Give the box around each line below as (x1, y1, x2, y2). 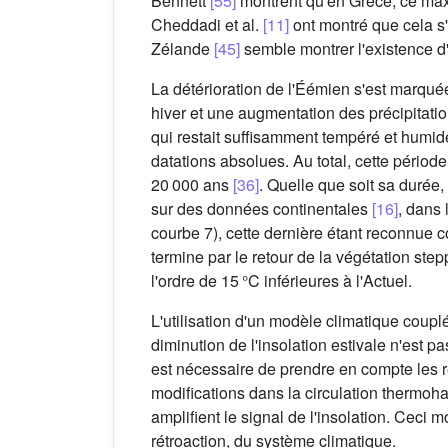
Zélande (151, 37, 214, 61)
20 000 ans (151, 173, 233, 197)
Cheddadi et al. (151, 13, 263, 37)
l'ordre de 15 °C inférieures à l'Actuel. (151, 269, 412, 293)
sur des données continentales (151, 197, 372, 221)
